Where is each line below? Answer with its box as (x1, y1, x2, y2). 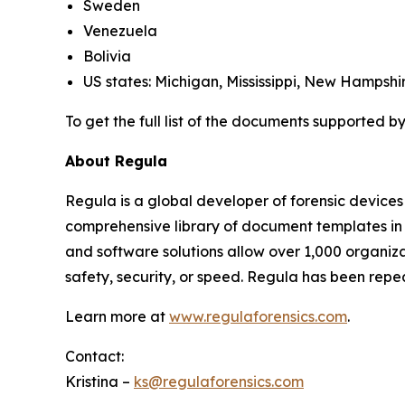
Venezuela (83, 21, 157, 40)
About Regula (65, 151, 167, 170)
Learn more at (65, 306, 169, 325)
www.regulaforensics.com (169, 306, 347, 325)
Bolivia (83, 46, 131, 65)
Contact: (65, 346, 124, 365)
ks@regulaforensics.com (134, 372, 304, 391)
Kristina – (65, 372, 134, 391)
